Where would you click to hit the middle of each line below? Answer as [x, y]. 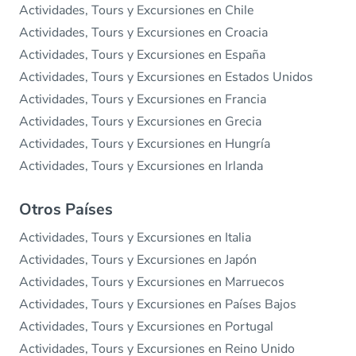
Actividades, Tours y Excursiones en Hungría [145, 144]
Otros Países [66, 210]
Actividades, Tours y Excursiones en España [142, 55]
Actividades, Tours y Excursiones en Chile [136, 11]
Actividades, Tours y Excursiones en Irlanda [141, 166]
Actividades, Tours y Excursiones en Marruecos [152, 282]
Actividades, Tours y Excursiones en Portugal [146, 327]
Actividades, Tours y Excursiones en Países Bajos [158, 305]
